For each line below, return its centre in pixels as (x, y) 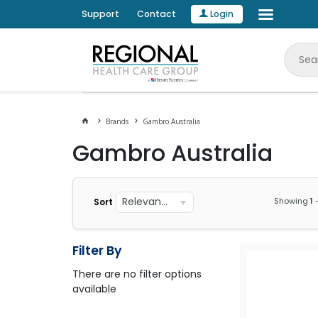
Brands (117, 121)
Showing (292, 201)
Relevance (142, 201)
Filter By (97, 250)
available (94, 289)
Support (100, 14)
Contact (156, 14)
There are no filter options (137, 274)
